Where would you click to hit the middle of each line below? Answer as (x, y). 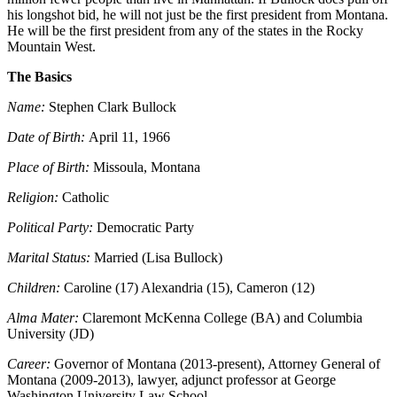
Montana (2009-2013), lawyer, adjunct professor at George (171, 380)
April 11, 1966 (129, 137)
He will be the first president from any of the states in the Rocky (185, 31)
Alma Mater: (45, 318)
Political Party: (52, 228)
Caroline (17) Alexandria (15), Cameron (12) (189, 288)
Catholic (86, 198)
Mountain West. (51, 47)
